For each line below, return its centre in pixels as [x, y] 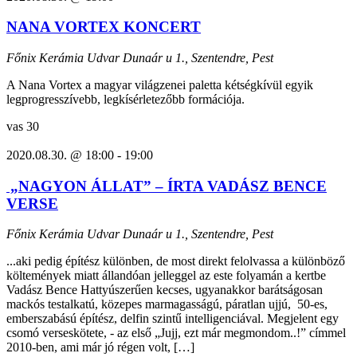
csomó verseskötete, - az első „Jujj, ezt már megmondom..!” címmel [176, 333]
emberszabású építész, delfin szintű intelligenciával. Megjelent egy [173, 319]
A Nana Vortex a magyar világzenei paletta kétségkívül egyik [160, 84]
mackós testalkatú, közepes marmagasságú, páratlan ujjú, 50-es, [167, 304]
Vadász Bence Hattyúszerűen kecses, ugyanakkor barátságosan [165, 290]
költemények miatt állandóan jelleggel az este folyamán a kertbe [166, 276]
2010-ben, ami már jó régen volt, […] [100, 347]
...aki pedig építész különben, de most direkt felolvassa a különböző [176, 261]
